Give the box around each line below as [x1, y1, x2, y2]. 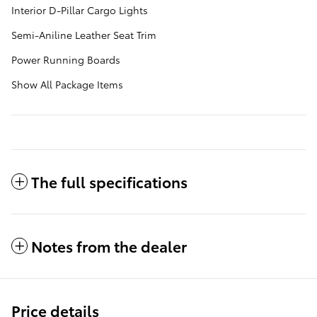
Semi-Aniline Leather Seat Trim [11, 28, 156, 42]
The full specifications [31, 171, 188, 192]
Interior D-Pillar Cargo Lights [11, 3, 148, 18]
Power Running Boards [11, 52, 120, 67]
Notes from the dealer [31, 236, 187, 257]
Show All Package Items [11, 77, 123, 92]
